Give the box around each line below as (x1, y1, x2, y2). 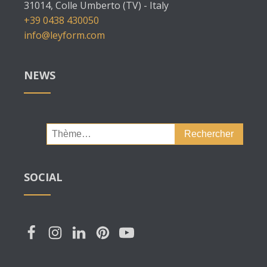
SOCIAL (24, 170, 63, 184)
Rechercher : (46, 123, 101, 136)
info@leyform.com (24, 29, 105, 42)
